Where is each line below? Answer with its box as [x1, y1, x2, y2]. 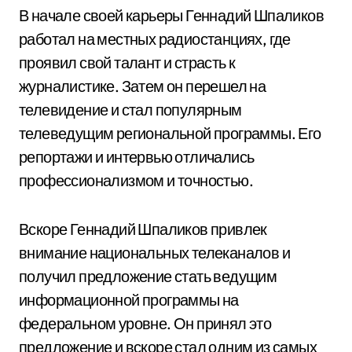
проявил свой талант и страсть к [19, 53, 236, 72]
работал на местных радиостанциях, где [19, 29, 291, 49]
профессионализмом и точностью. [19, 170, 253, 190]
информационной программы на [19, 290, 239, 310]
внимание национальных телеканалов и [19, 243, 290, 262]
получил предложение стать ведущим [19, 266, 277, 286]
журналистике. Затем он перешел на [19, 76, 266, 96]
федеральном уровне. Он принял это [19, 313, 272, 333]
